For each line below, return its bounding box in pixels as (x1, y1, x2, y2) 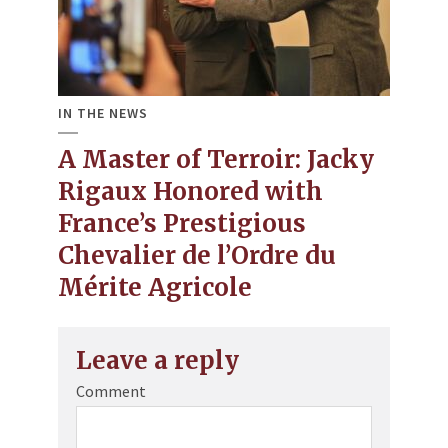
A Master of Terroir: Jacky (58, 143, 374, 175)
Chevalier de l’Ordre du (58, 239, 336, 271)
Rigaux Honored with (58, 175, 323, 207)
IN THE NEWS (58, 103, 148, 122)
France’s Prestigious (58, 207, 306, 239)
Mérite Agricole (58, 271, 252, 303)
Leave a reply (76, 344, 239, 376)
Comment (76, 380, 146, 401)
